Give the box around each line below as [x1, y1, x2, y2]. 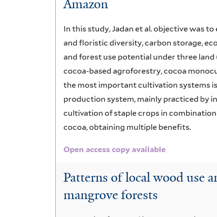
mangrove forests [63, 186, 158, 203]
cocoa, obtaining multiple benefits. [63, 122, 191, 132]
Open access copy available [63, 144, 166, 154]
